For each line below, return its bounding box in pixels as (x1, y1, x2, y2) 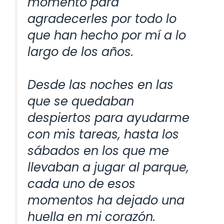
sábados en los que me (27, 142, 169, 159)
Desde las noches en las (27, 76, 173, 93)
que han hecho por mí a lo (27, 26, 186, 43)
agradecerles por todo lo (27, 10, 176, 27)
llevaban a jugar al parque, (27, 158, 189, 175)
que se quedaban (27, 92, 134, 109)
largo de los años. (27, 43, 133, 60)
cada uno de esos (27, 175, 135, 192)
